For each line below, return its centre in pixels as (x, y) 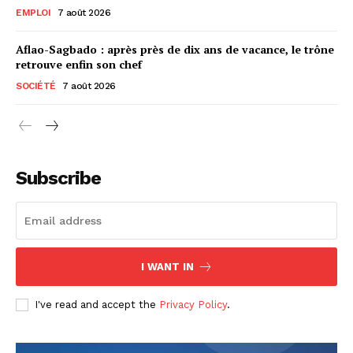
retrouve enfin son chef (79, 64)
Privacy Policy (193, 304)
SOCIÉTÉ (36, 85)
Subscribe (58, 178)
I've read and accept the (97, 304)
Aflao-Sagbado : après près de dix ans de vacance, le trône (175, 49)
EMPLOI (33, 12)
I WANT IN (167, 266)
